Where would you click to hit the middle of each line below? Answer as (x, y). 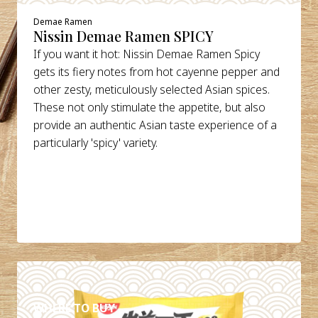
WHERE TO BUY (75, 308)
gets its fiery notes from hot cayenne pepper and (157, 71)
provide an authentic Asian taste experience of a (155, 125)
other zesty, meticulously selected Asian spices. (152, 89)
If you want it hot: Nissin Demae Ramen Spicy (147, 54)
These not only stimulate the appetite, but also (150, 107)
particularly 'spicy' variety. (96, 142)
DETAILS (74, 274)
